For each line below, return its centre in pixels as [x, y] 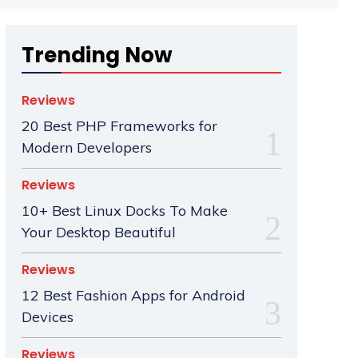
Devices [47, 317]
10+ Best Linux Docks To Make [124, 211]
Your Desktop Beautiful [98, 233]
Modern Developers [86, 148]
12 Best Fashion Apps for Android [133, 296]
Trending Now [97, 56]
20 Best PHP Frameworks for [119, 126]
